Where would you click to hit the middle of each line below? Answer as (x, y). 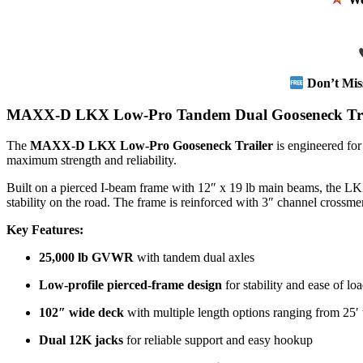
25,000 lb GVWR (86, 258)
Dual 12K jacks (81, 340)
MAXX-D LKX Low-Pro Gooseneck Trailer (152, 146)
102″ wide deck (81, 313)
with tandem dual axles (194, 258)
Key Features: (45, 230)
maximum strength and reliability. (92, 160)
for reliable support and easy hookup (218, 340)
